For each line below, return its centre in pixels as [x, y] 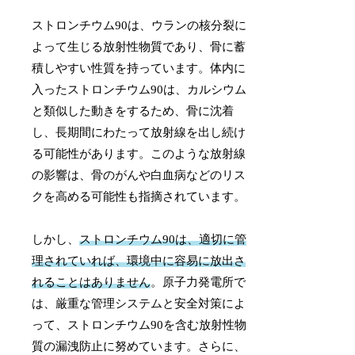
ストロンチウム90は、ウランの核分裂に [139, 25]
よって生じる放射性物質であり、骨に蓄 [139, 46]
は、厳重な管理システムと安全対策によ [139, 303]
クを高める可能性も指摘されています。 [139, 196]
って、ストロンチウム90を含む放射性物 [139, 324]
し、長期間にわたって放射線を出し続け [139, 132]
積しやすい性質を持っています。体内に [139, 68]
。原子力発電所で [198, 282]
